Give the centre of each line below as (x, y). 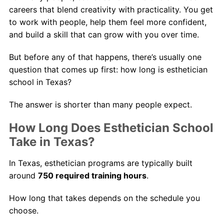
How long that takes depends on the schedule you (104, 198)
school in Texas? (40, 82)
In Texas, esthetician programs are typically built (100, 163)
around (23, 175)
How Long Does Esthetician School (111, 127)
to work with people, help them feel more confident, (107, 22)
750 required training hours (92, 175)
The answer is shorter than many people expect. (100, 104)
